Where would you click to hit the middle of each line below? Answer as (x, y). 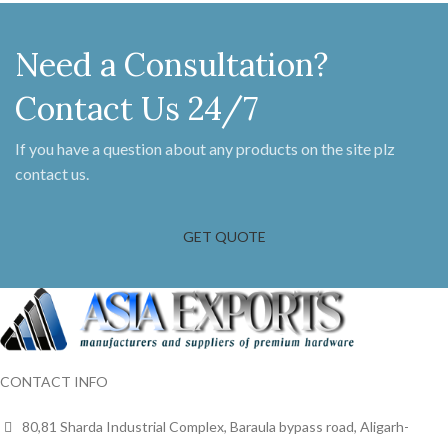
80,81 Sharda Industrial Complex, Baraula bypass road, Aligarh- (214, 426)
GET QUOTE (224, 236)
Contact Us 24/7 (136, 108)
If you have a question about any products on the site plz (205, 148)
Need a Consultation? (171, 64)
